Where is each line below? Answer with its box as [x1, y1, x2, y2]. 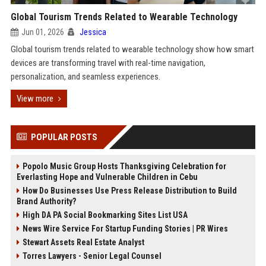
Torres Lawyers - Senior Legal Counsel [22, 251, 161, 261]
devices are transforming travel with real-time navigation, [10, 58, 205, 68]
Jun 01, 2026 [21, 27, 64, 37]
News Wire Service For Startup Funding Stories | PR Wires [22, 224, 228, 233]
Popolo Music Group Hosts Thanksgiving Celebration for [22, 161, 226, 171]
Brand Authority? [16, 197, 76, 206]
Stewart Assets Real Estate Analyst [22, 237, 144, 247]
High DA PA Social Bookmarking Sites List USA [22, 210, 188, 220]
